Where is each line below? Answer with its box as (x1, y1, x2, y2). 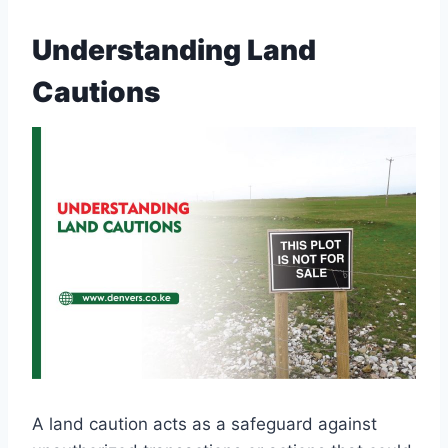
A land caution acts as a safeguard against (32, 414, 377, 435)
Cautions (32, 75, 160, 110)
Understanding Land (32, 33, 316, 68)
